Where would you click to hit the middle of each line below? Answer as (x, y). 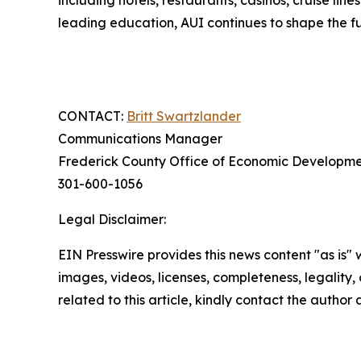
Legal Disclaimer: (112, 219)
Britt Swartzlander (184, 116)
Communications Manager (140, 139)
